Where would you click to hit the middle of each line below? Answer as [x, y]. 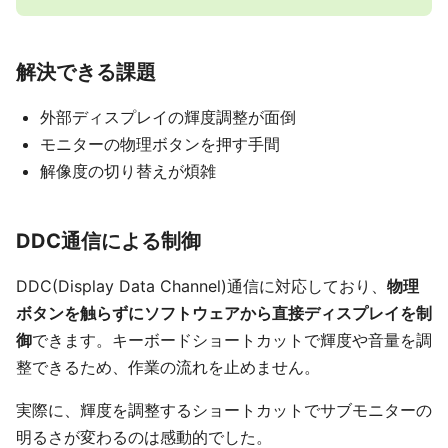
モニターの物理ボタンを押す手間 [160, 144]
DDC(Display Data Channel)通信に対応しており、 [201, 286]
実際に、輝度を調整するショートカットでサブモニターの [224, 410]
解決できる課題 [86, 72]
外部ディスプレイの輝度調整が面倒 [168, 117]
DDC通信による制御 [108, 241]
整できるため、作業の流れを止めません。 [168, 367]
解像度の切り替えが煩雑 [128, 171]
